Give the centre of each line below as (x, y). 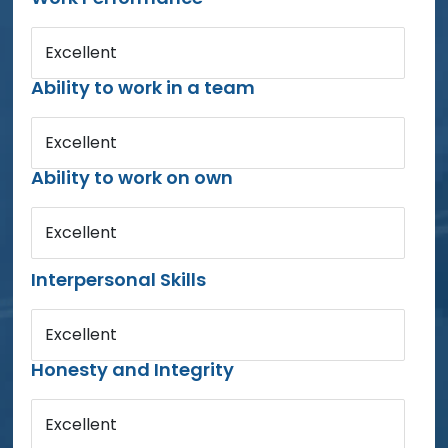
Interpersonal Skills (119, 279)
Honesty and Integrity (133, 369)
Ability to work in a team (143, 87)
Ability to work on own (132, 177)
